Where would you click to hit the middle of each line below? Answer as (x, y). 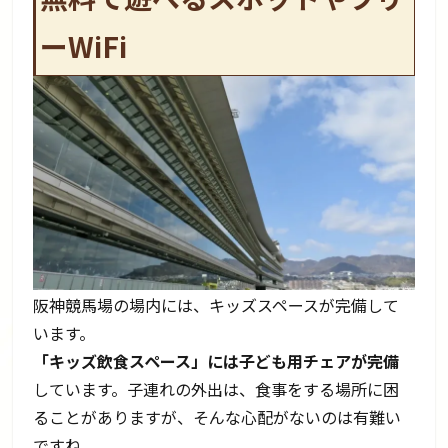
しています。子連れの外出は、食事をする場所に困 (216, 388)
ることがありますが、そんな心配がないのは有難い (217, 416)
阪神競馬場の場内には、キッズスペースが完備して (216, 304)
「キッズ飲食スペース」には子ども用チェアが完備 (216, 360)
